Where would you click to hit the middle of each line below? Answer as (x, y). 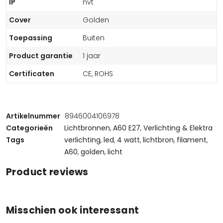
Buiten (94, 38)
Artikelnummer (33, 116)
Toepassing (31, 38)
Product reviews (47, 172)
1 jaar (92, 56)
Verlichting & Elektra (178, 128)
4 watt (128, 140)
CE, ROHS (98, 74)
